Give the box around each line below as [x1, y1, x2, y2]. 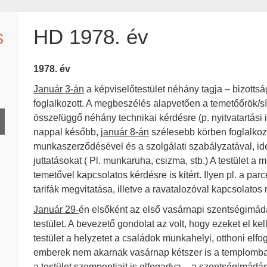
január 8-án [101, 127, 149, 137]
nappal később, [33, 127, 101, 137]
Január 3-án [33, 84, 84, 94]
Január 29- [33, 204, 79, 215]
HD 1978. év [33, 25, 148, 48]
